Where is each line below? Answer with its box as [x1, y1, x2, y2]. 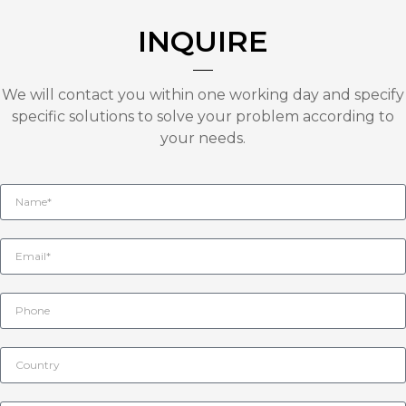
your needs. [160, 130, 246, 147]
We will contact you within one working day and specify [2, 86, 404, 103]
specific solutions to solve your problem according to [12, 108, 394, 125]
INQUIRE [138, 24, 268, 59]
